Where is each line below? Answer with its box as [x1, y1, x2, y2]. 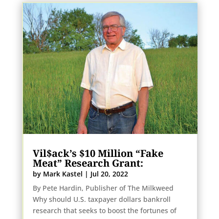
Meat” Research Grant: [32, 156, 146, 170]
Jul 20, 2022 [90, 169, 128, 179]
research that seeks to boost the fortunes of [32, 206, 176, 216]
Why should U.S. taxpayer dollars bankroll [32, 195, 171, 204]
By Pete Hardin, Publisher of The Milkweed [32, 183, 174, 193]
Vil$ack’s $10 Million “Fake [32, 147, 163, 160]
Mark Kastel [43, 169, 83, 179]
